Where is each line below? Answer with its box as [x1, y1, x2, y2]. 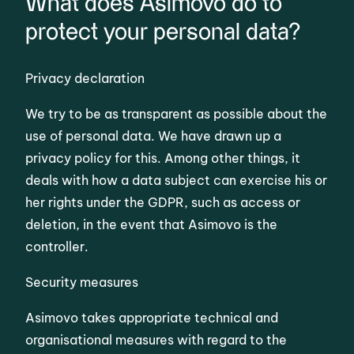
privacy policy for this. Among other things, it [25, 150, 301, 167]
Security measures [25, 273, 142, 290]
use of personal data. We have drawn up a [25, 128, 282, 145]
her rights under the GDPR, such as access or [25, 194, 301, 211]
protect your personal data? [25, 21, 308, 44]
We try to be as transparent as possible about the [25, 106, 328, 122]
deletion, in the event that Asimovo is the [25, 217, 278, 233]
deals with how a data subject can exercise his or [25, 172, 328, 189]
